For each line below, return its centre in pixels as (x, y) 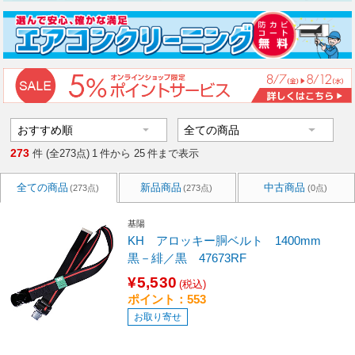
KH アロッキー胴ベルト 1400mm (231, 240)
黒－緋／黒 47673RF (187, 258)
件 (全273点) (61, 154)
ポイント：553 (167, 299)
